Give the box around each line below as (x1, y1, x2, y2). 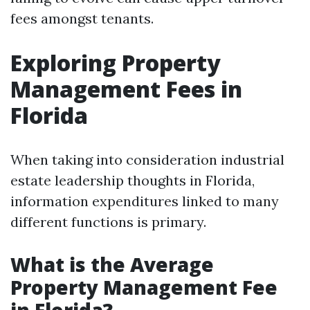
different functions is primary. (10, 213, 206, 230)
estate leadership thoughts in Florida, (10, 172, 255, 189)
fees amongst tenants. (10, 10, 154, 27)
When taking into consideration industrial (10, 151, 284, 168)
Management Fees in (10, 74, 242, 104)
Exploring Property (10, 48, 221, 77)
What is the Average (10, 251, 214, 277)
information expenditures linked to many (10, 192, 279, 210)
